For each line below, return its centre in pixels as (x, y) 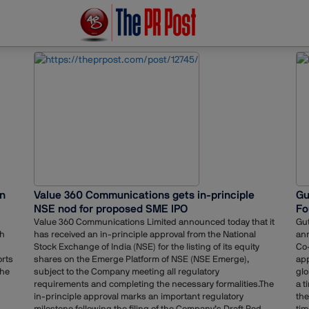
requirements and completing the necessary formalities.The (154, 284)
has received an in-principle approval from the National (145, 235)
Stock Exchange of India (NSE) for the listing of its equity (147, 247)
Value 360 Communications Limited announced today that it (154, 222)
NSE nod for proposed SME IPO (111, 209)
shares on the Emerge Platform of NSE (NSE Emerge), (141, 259)
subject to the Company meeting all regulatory (127, 272)
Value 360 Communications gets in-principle (144, 195)
